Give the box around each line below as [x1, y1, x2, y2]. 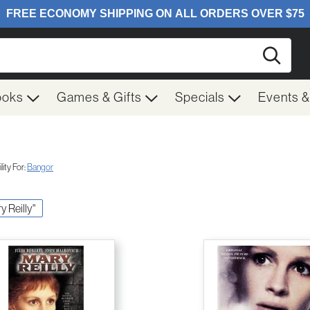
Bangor [27, 162, 53, 173]
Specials [175, 90, 228, 104]
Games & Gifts [57, 90, 145, 104]
